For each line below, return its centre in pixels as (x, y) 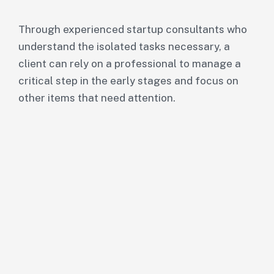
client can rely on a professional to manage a (130, 64)
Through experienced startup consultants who (133, 29)
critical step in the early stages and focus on (128, 81)
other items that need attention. (97, 98)
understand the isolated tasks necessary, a (124, 46)
